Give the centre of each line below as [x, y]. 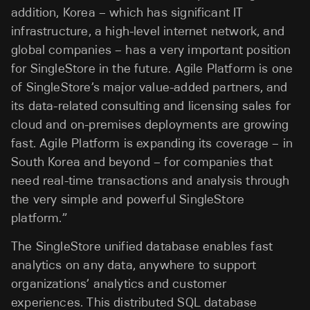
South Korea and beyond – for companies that [142, 162]
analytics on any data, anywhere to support [134, 265]
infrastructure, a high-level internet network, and [148, 31]
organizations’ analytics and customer [119, 284]
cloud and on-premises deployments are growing [150, 124]
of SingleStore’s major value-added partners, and [149, 87]
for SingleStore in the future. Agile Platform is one [152, 68]
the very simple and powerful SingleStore [128, 199]
